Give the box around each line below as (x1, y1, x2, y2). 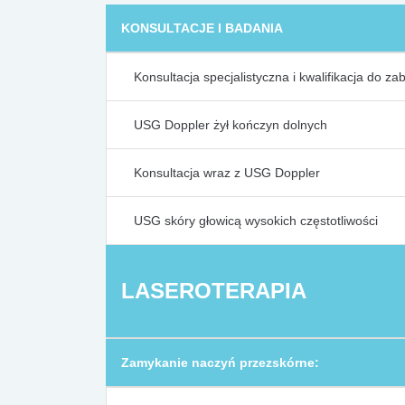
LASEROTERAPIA (121, 278, 306, 303)
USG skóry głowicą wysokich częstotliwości (134, 213, 378, 228)
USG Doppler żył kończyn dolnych (134, 118, 327, 132)
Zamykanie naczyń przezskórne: (121, 355, 319, 370)
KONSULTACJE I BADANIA (121, 21, 283, 35)
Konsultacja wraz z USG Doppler (134, 165, 320, 180)
